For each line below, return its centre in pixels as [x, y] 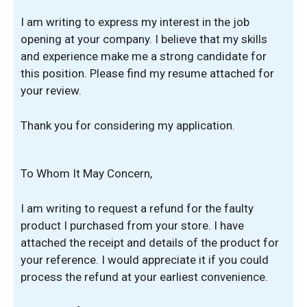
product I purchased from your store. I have [132, 225]
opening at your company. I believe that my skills [144, 39]
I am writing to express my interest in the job [135, 22]
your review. [51, 90]
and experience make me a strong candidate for [144, 56]
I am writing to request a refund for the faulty [137, 208]
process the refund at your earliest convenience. [144, 277]
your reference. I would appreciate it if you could [145, 259]
